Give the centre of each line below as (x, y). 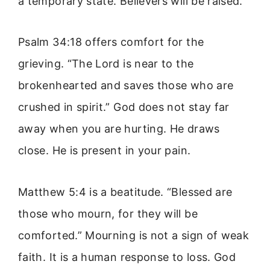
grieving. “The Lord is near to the (106, 64)
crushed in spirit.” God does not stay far (124, 107)
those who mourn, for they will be (108, 213)
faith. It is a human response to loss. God (127, 257)
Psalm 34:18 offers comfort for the (111, 42)
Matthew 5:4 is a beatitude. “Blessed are (125, 192)
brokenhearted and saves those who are (126, 86)
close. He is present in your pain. (105, 151)
